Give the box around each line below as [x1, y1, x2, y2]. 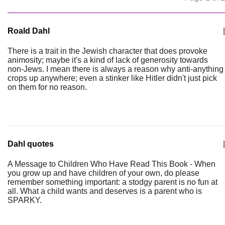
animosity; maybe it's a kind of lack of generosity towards [8, 56, 208, 64]
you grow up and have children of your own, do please [8, 169, 199, 177]
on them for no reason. [8, 83, 87, 91]
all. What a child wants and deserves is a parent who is [8, 187, 202, 195]
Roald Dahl [8, 27, 50, 35]
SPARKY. [8, 196, 42, 204]
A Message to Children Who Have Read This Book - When [8, 160, 215, 168]
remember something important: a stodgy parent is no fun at [8, 178, 217, 186]
